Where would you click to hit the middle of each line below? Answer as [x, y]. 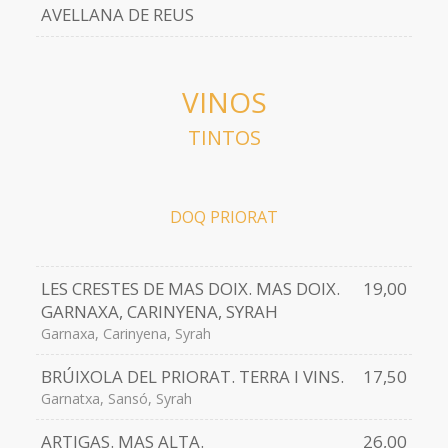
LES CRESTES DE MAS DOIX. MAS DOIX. [190, 289]
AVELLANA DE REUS [117, 15]
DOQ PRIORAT [224, 217]
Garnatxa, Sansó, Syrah [116, 399]
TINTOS [224, 138]
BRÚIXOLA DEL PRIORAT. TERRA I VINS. [192, 377]
